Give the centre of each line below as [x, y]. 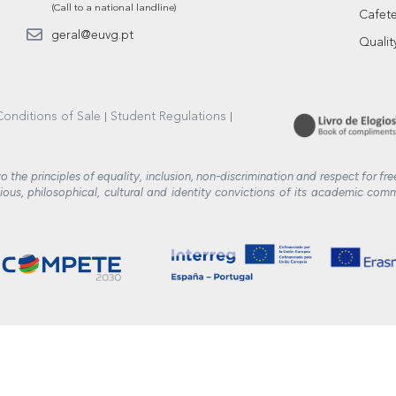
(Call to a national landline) [114, 8]
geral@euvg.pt [92, 35]
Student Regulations [168, 116]
